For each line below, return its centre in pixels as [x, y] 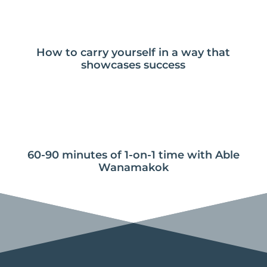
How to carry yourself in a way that [133, 53]
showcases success [133, 65]
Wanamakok [133, 168]
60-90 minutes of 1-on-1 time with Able [133, 155]
